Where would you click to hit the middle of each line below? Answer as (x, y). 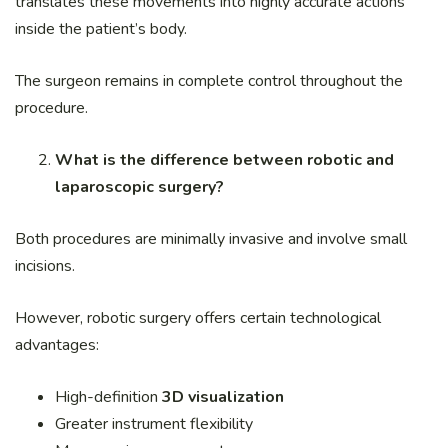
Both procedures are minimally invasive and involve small (211, 238)
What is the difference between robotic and (224, 159)
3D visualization (223, 396)
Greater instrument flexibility (154, 423)
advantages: (57, 344)
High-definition (108, 396)
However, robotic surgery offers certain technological (198, 317)
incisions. (45, 265)
